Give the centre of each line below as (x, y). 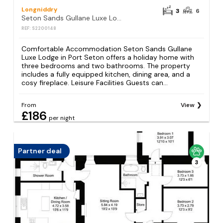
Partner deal (40, 151)
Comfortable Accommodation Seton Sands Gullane (107, 49)
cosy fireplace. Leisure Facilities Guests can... (95, 82)
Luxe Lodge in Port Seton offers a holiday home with (108, 57)
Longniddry (40, 10)
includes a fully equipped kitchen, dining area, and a (106, 74)
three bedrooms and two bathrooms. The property (106, 65)
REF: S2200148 (39, 29)
